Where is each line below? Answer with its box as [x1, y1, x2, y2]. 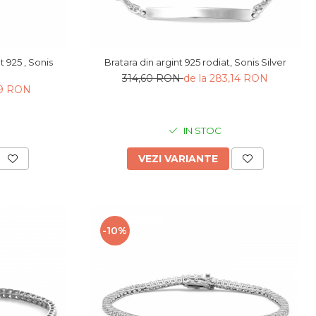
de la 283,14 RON [183, 71, 269, 85]
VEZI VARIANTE [138, 152, 218, 165]
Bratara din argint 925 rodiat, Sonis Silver [104, 56, 286, 68]
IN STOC [181, 124, 222, 136]
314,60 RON [122, 71, 184, 85]
